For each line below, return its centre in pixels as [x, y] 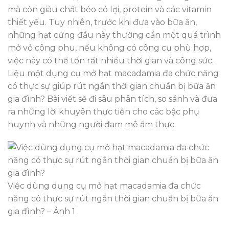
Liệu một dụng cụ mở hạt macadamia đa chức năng [113, 73]
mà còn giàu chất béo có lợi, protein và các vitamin [110, 9]
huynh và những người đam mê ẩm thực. [92, 124]
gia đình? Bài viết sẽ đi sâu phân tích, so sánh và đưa [112, 99]
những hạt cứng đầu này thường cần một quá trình [114, 35]
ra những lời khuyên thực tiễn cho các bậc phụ [104, 111]
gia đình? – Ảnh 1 [41, 212]
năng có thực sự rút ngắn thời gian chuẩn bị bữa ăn [113, 199]
